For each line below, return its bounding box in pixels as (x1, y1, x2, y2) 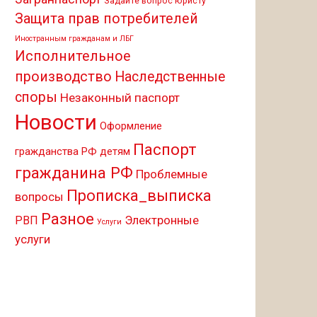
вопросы (15, 190, 64, 204)
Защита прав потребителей (15, 11, 198, 27)
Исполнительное (15, 48, 131, 64)
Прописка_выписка (67, 187, 212, 204)
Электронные (125, 213, 199, 227)
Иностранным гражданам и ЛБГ (15, 34, 134, 43)
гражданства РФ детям (15, 145, 130, 158)
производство (15, 69, 112, 85)
